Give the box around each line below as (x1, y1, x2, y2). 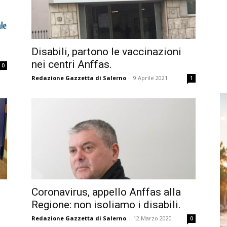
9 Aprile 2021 (133, 74, 168, 82)
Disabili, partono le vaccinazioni (31, 46, 181, 58)
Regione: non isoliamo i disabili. (31, 199, 181, 211)
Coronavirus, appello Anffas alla (31, 186, 181, 198)
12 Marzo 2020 (133, 214, 172, 222)
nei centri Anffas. (31, 58, 112, 70)
